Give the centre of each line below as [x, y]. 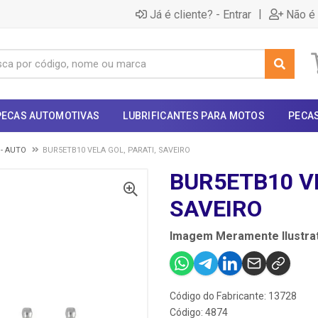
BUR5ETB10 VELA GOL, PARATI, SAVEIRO [116, 150]
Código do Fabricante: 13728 [233, 296]
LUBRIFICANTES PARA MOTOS [194, 116]
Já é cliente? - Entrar [201, 14]
